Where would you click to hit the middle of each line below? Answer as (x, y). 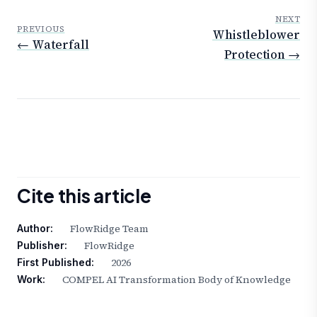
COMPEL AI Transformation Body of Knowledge (177, 279)
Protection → (262, 55)
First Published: (56, 262)
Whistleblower (256, 35)
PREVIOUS (41, 29)
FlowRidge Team (109, 228)
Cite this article (84, 195)
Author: (35, 228)
